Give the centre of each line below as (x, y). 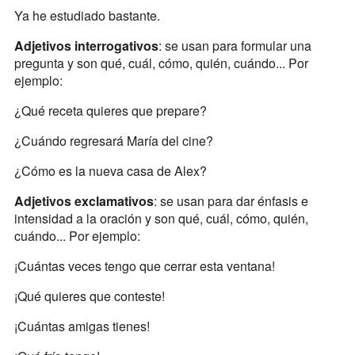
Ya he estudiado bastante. (87, 16)
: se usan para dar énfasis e (231, 201)
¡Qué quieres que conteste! (89, 296)
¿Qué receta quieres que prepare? (110, 111)
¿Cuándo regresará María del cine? (113, 141)
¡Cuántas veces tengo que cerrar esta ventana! (144, 266)
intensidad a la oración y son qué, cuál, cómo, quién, (161, 219)
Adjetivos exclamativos (84, 201)
